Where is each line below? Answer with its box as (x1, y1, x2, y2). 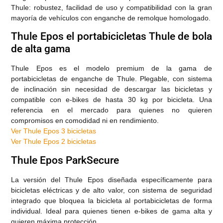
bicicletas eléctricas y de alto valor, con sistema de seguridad (11, 186, 212, 194)
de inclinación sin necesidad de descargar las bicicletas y (11, 85, 212, 94)
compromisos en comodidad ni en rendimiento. (11, 116, 159, 125)
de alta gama (11, 43, 71, 55)
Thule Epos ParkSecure (11, 154, 119, 166)
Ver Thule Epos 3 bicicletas (11, 127, 97, 135)
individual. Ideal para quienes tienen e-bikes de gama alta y (11, 207, 212, 215)
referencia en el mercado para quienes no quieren (11, 106, 212, 114)
